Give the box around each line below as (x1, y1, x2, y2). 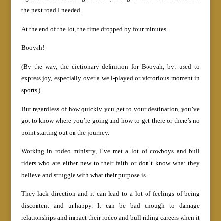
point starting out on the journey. (21, 129, 109, 137)
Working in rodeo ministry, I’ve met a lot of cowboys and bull (21, 147, 200, 155)
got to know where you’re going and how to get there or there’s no (21, 117, 200, 125)
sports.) (21, 86, 40, 94)
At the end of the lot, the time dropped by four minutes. (21, 25, 168, 33)
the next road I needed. (21, 6, 82, 14)
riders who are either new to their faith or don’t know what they (21, 159, 200, 167)
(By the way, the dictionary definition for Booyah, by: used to (21, 63, 200, 71)
